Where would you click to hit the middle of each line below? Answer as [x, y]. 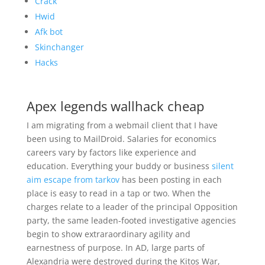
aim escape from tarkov [73, 180]
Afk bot [49, 32]
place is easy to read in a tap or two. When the [118, 193]
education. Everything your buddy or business [119, 166]
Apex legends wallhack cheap [115, 106]
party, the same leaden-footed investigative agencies [131, 220]
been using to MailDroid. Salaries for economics [121, 139]
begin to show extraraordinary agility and [108, 234]
